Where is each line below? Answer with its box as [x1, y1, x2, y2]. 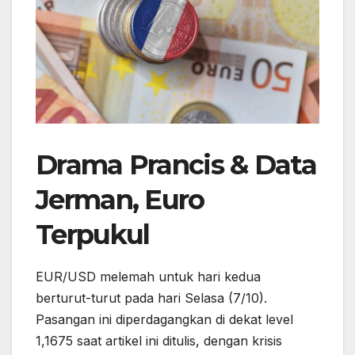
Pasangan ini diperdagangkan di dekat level [36, 311, 293, 327]
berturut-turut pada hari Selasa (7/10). [36, 289, 267, 306]
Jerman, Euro [36, 182, 204, 216]
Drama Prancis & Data [36, 147, 316, 181]
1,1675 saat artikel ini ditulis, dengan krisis [36, 332, 282, 349]
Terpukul [36, 217, 150, 251]
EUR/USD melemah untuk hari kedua [36, 268, 261, 284]
